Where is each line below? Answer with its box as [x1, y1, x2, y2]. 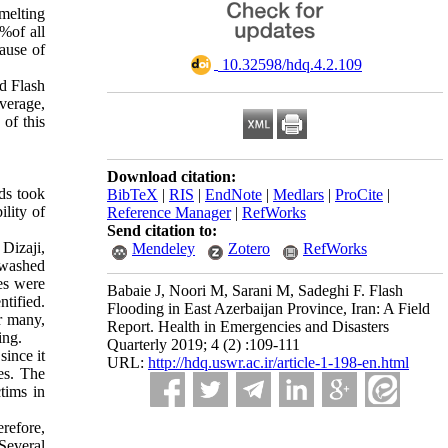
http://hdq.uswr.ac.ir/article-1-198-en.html [148, 354, 409, 371]
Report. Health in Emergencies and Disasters [107, 318, 389, 335]
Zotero [228, 240, 270, 257]
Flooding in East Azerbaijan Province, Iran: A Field [107, 300, 430, 317]
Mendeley [132, 240, 195, 257]
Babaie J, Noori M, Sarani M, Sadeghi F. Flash [107, 282, 403, 299]
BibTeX [107, 186, 158, 203]
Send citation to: [107, 222, 217, 239]
